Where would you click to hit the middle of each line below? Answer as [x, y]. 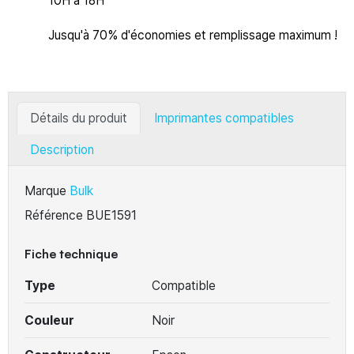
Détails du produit [79, 118]
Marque [45, 190]
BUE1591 [111, 215]
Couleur [49, 320]
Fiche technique [71, 253]
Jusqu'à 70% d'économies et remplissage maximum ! [193, 35]
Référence [54, 215]
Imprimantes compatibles [224, 118]
